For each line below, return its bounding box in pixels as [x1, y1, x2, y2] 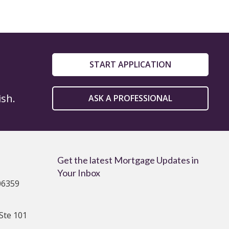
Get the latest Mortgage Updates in [57, 154, 199, 166]
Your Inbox [57, 167, 100, 178]
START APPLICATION [89, 59, 172, 70]
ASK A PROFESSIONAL [88, 93, 173, 104]
